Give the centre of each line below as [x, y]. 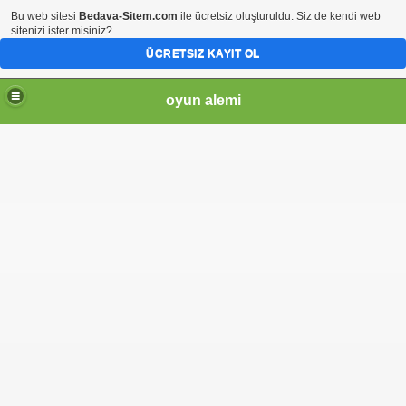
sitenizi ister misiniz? [62, 31]
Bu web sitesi [45, 16]
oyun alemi [203, 100]
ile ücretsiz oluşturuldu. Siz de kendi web [279, 16]
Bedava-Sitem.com [128, 16]
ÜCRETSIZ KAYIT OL [203, 53]
